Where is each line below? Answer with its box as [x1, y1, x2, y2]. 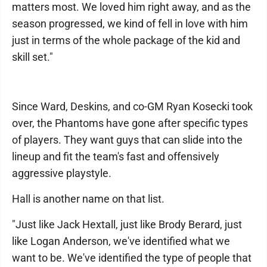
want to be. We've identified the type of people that [12, 252, 252, 265]
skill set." [12, 51, 53, 64]
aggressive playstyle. [12, 167, 111, 180]
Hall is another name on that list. [12, 193, 164, 206]
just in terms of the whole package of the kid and [12, 34, 240, 47]
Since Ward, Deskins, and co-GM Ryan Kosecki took [12, 100, 253, 113]
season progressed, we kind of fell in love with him [12, 17, 248, 30]
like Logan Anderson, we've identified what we [12, 235, 230, 248]
